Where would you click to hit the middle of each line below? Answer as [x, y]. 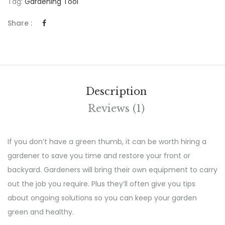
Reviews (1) [116, 108]
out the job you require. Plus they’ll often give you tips [101, 184]
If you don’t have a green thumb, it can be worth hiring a [107, 141]
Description [116, 91]
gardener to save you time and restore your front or [99, 155]
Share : [20, 23]
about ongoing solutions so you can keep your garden [102, 198]
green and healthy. [41, 212]
